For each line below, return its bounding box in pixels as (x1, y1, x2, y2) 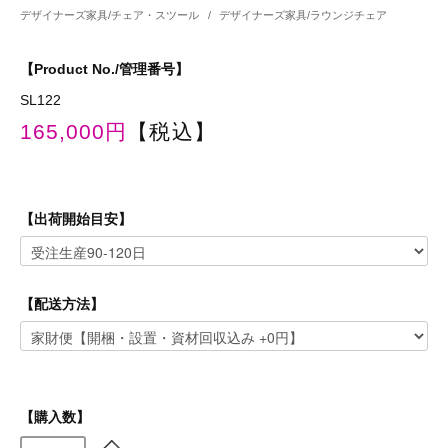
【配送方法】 (20, 296, 104, 313)
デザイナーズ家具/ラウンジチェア (219, 9, 388, 22)
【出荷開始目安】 (20, 211, 132, 228)
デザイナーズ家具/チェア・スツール (20, 9, 202, 22)
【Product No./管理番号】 (20, 61, 189, 78)
